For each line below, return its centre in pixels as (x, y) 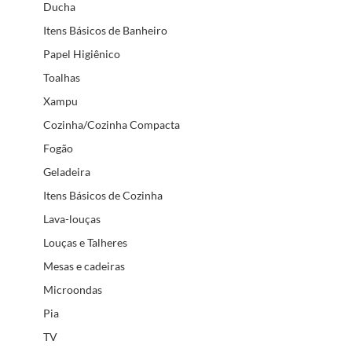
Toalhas (62, 77)
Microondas (73, 289)
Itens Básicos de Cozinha (103, 195)
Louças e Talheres (85, 242)
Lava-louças (72, 218)
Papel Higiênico (82, 53)
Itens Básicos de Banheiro (105, 30)
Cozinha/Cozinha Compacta (112, 124)
